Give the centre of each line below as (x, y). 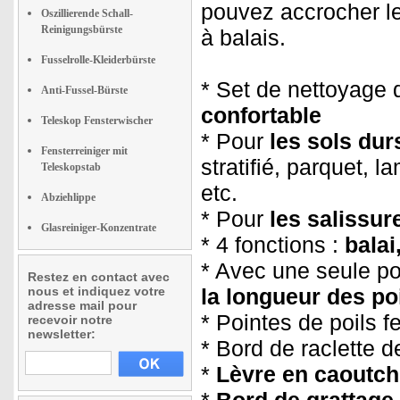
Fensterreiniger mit (84, 151)
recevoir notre (70, 320)
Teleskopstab (71, 167)
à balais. (243, 37)
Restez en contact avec (99, 277)
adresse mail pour (82, 305)
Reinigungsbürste (82, 29)
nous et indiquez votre (96, 291)
